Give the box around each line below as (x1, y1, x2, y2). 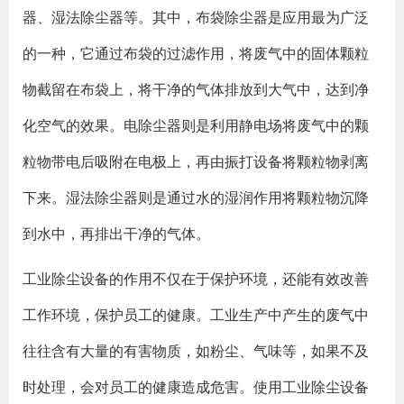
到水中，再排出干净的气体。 (23, 224, 210, 243)
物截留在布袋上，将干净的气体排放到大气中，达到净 (23, 79, 369, 99)
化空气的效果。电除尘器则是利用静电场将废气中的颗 (23, 115, 369, 135)
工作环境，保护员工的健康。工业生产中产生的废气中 (23, 305, 369, 325)
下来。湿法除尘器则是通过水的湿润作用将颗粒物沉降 (23, 188, 369, 207)
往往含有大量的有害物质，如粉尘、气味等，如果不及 (23, 341, 369, 361)
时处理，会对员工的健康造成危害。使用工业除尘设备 (23, 377, 369, 397)
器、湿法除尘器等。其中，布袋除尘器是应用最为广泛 (23, 7, 369, 27)
